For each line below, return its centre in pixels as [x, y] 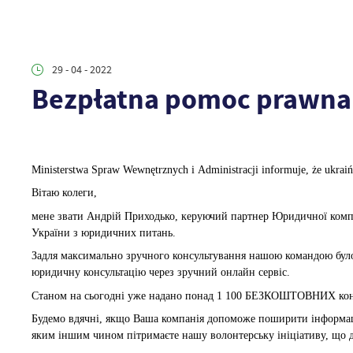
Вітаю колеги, [64, 193]
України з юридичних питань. [103, 232]
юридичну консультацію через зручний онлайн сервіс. [162, 273]
